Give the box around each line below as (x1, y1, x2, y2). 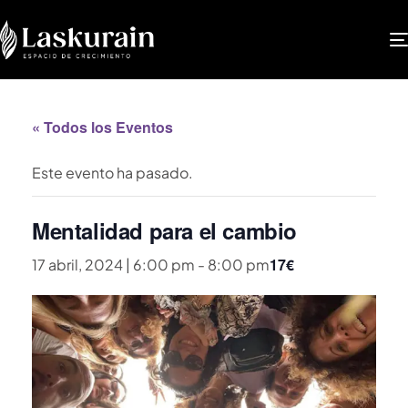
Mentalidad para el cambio (32, 214, 297, 246)
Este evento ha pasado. (32, 162, 193, 182)
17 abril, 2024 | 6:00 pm (32, 254, 195, 274)
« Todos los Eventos (32, 116, 173, 138)
